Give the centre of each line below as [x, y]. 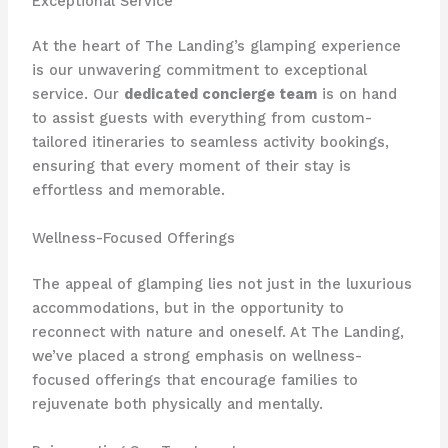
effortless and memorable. [128, 190]
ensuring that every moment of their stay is [191, 166]
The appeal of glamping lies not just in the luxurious [221, 283]
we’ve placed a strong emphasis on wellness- [196, 355]
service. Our [77, 94]
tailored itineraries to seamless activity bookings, [210, 142]
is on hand [356, 94]
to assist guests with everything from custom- [201, 118]
